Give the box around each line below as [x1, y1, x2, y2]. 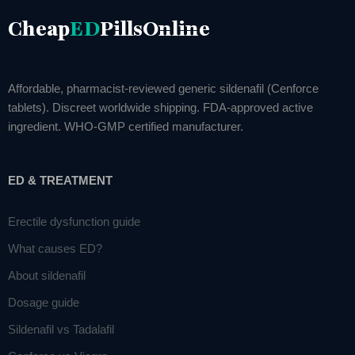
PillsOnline [100, 14, 210, 43]
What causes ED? [8, 241, 102, 255]
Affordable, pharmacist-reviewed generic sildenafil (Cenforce [8, 82, 319, 95]
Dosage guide [8, 295, 79, 309]
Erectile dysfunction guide [8, 214, 140, 228]
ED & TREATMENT [8, 174, 113, 188]
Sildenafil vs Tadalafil [8, 322, 114, 336]
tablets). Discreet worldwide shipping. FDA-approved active [8, 101, 313, 114]
